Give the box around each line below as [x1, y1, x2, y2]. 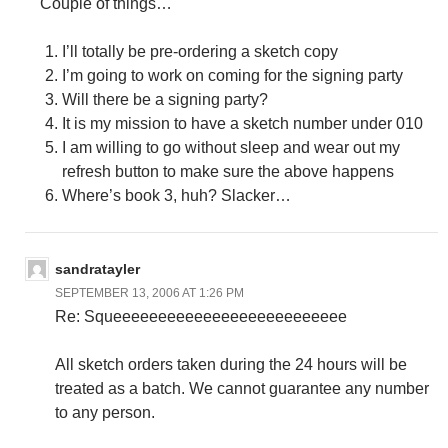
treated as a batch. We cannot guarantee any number [55, 379, 429, 397]
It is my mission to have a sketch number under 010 [62, 114, 423, 132]
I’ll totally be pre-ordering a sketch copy [62, 42, 338, 60]
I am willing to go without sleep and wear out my [62, 138, 400, 156]
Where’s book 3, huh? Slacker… [62, 186, 291, 204]
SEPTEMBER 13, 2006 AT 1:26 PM [55, 285, 244, 300]
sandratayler [55, 260, 140, 277]
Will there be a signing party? [62, 90, 268, 108]
